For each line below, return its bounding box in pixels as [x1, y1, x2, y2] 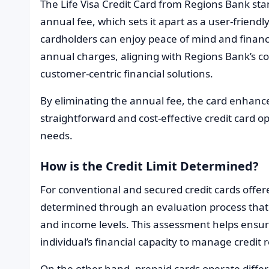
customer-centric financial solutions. [40, 66, 213, 80]
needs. [40, 128, 73, 142]
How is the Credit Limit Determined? [40, 157, 258, 174]
